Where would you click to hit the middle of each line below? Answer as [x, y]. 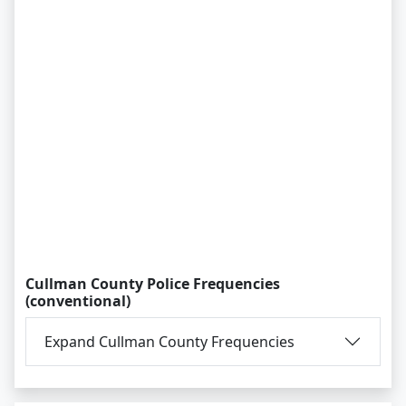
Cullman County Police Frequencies [153, 284]
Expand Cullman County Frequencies [169, 341]
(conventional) [78, 301]
